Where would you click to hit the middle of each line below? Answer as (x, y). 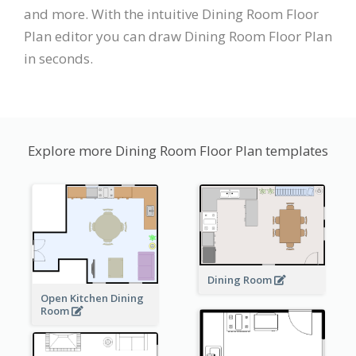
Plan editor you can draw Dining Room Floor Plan (178, 36)
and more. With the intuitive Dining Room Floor (171, 14)
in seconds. (58, 58)
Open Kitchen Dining (92, 298)
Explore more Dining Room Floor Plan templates (178, 150)
